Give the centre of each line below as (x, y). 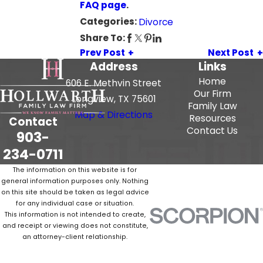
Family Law (212, 106)
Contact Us (212, 131)
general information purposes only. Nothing (75, 181)
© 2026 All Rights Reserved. (75, 249)
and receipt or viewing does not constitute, (75, 226)
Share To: (102, 38)
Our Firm (212, 94)
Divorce (156, 22)
